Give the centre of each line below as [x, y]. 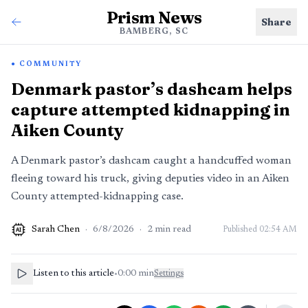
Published [241, 230]
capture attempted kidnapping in [151, 110]
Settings [169, 274]
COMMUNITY [51, 65]
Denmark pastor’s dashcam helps [152, 89]
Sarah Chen [56, 230]
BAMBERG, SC [154, 32]
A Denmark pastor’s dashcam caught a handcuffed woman [151, 161]
